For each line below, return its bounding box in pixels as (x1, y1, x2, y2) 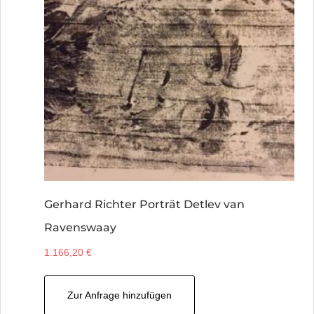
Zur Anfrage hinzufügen (67, 289, 172, 301)
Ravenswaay (44, 220, 117, 234)
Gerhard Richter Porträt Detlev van (44, 197, 245, 211)
